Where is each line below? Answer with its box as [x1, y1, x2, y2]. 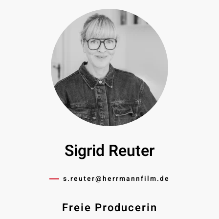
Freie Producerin [62, 200, 157, 216]
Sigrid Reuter [65, 139, 154, 163]
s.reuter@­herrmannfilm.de [63, 174, 170, 184]
